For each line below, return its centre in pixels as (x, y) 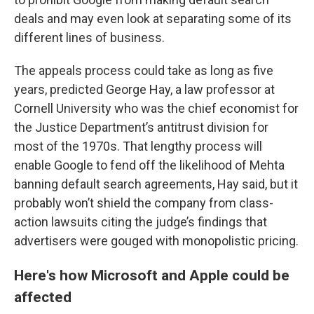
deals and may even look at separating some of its (153, 19)
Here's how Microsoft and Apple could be (152, 275)
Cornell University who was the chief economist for (156, 108)
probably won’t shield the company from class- (144, 203)
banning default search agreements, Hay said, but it (156, 184)
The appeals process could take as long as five (144, 70)
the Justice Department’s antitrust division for (141, 127)
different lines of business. (89, 37)
